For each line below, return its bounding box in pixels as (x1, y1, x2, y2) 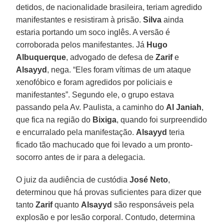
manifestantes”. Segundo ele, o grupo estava (16, 90, 174, 99)
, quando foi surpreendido (116, 115, 207, 124)
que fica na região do (16, 115, 93, 124)
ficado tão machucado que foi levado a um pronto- (16, 140, 193, 149)
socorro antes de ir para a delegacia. (16, 152, 145, 161)
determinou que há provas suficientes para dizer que (16, 187, 202, 196)
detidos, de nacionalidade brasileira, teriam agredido (16, 2, 202, 11)
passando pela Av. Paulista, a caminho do (16, 102, 166, 111)
